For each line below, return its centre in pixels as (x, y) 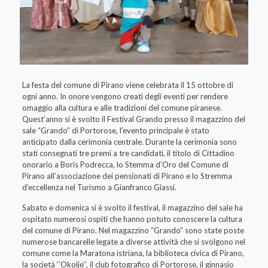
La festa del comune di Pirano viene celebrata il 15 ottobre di (127, 85)
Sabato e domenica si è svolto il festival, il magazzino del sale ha (132, 208)
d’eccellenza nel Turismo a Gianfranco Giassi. (99, 188)
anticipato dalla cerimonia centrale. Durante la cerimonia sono (129, 142)
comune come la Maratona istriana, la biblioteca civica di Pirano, (133, 253)
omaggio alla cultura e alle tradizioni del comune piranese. (122, 108)
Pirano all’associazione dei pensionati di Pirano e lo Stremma (127, 176)
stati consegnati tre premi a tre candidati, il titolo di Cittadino (128, 153)
